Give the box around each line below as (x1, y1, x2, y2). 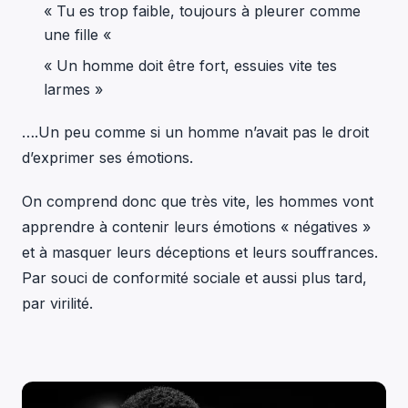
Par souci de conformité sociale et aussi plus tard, (22, 268, 367, 287)
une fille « (44, 25, 116, 44)
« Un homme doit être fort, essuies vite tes (44, 56, 337, 75)
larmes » (44, 79, 103, 98)
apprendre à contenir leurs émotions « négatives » (22, 217, 371, 236)
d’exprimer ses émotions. (22, 148, 198, 167)
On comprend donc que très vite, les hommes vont (22, 191, 373, 210)
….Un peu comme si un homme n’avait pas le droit (22, 122, 369, 141)
